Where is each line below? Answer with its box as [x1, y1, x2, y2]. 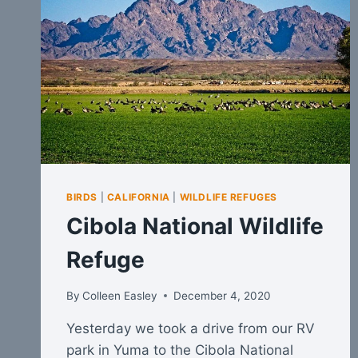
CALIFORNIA [106, 191, 170, 204]
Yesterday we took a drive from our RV [66, 320, 315, 336]
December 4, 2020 [173, 288, 272, 302]
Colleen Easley [82, 288, 158, 302]
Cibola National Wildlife [66, 213, 324, 241]
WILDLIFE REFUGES [179, 191, 278, 204]
